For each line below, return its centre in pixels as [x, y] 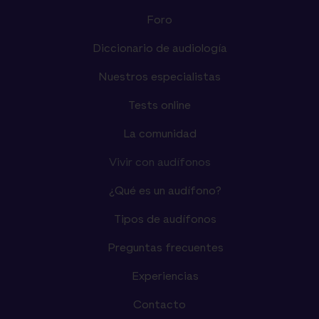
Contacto [159, 305]
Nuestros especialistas [159, 77]
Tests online [159, 106]
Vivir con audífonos [159, 163]
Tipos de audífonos [165, 220]
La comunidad [159, 134]
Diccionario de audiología [159, 49]
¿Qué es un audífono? [165, 191]
